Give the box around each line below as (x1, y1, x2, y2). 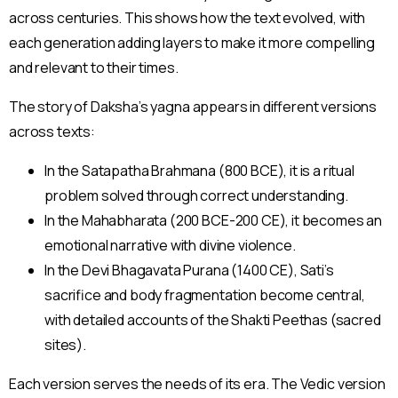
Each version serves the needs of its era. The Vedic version (9, 373, 386, 394)
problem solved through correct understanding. (44, 185, 348, 205)
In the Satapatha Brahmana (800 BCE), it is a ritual (44, 160, 354, 180)
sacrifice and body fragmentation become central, (44, 284, 365, 305)
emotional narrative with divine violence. (44, 235, 296, 255)
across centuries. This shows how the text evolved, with (9, 7, 366, 28)
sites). (44, 334, 86, 354)
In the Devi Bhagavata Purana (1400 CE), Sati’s (44, 259, 334, 280)
